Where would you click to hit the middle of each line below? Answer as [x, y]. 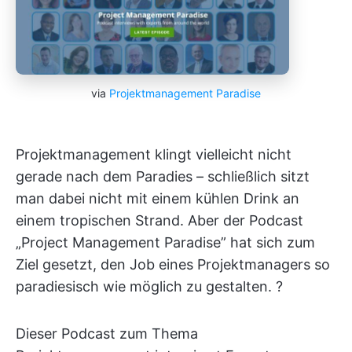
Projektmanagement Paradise [185, 93]
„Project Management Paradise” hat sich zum [165, 242]
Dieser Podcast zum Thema [107, 333]
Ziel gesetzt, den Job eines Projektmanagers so [173, 264]
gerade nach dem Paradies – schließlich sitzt [163, 176]
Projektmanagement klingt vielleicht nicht [154, 154]
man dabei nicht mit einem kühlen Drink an [158, 198]
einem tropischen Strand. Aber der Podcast [159, 220]
